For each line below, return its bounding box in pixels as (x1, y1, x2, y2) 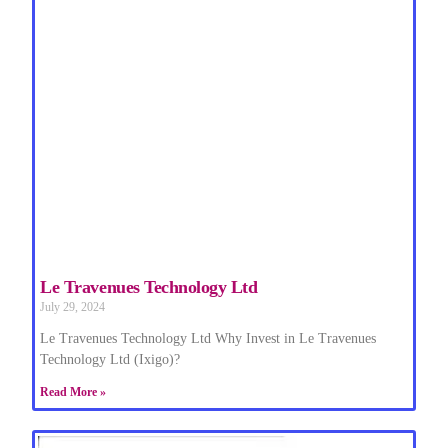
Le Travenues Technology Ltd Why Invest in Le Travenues (40, 330, 377, 346)
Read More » (40, 384, 107, 399)
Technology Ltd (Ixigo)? (40, 351, 181, 367)
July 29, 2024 (40, 299, 106, 314)
